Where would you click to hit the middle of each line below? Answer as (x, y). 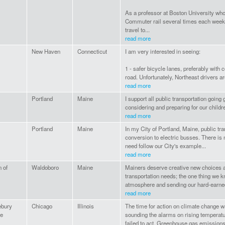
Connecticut (92, 51)
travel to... (137, 30)
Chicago (42, 206)
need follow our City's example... (165, 146)
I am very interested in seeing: (163, 51)
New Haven (46, 51)
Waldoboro (45, 167)
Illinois (86, 206)
